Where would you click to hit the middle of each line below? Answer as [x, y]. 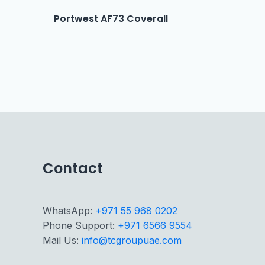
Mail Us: [62, 240]
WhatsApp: [69, 211]
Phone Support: [80, 226]
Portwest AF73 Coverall [111, 19]
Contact [73, 169]
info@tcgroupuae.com [132, 240]
